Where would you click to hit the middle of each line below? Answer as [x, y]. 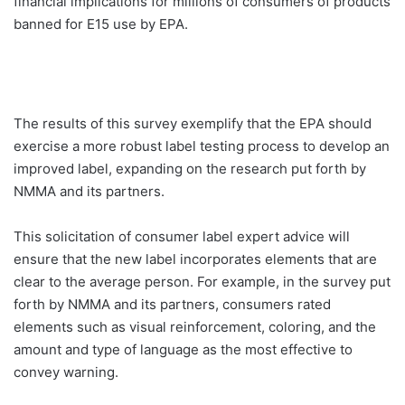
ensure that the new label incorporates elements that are [195, 259]
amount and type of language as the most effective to [183, 349]
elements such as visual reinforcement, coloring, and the [195, 327]
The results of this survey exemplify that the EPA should [193, 123]
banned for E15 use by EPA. [101, 24]
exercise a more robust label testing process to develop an [202, 146]
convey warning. [66, 372]
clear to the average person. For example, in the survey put [202, 282]
